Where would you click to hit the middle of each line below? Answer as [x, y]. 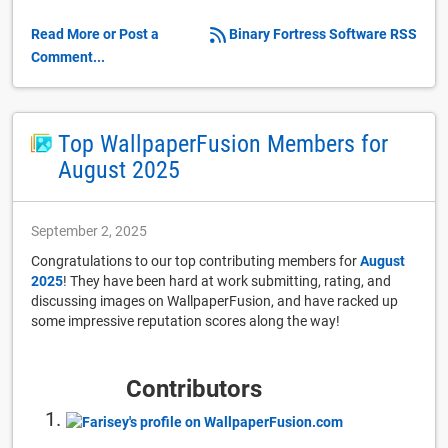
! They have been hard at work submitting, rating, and [227, 280]
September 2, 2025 [89, 230]
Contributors [193, 388]
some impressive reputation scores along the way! [185, 320]
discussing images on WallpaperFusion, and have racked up [214, 300]
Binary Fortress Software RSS [323, 33]
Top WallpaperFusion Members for [223, 143]
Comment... [68, 56]
